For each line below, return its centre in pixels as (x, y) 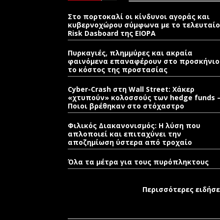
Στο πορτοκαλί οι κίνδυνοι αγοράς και (139, 16)
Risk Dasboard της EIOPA (112, 33)
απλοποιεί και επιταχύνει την (124, 134)
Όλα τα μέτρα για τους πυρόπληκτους (138, 162)
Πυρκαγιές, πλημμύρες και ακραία (130, 53)
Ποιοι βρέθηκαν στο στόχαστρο (126, 106)
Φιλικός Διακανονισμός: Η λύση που (134, 125)
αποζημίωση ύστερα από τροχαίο (130, 142)
